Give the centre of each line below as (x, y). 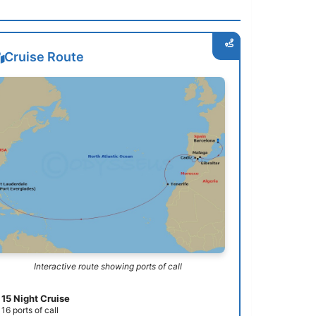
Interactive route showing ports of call (108, 266)
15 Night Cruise (36, 298)
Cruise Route (44, 57)
